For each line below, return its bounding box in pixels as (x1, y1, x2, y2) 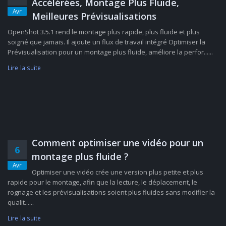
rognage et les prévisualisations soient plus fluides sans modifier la (8, 188, 215, 197)
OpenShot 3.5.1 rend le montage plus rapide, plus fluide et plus (8, 27, 200, 36)
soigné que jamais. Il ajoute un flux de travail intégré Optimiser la (8, 37, 205, 46)
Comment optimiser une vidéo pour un (32, 137, 203, 149)
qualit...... (8, 198, 34, 207)
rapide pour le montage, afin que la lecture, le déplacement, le (8, 178, 197, 187)
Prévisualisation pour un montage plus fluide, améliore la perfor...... (8, 47, 213, 56)
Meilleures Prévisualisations (32, 10, 156, 22)
